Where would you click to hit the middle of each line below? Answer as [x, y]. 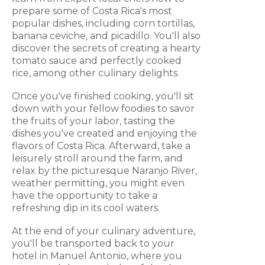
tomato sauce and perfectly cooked [97, 61]
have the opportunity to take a [85, 196]
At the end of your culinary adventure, [104, 231]
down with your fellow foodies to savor [103, 109]
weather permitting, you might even [98, 183]
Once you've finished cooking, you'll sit [103, 96]
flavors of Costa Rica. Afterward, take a [101, 146]
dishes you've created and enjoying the [104, 134]
